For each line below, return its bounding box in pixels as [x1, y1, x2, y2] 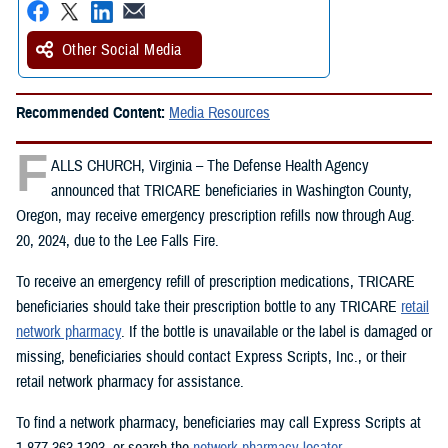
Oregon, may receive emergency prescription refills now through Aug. [16, 205, 415, 226]
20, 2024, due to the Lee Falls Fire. [16, 230, 219, 251]
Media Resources [169, 102, 270, 123]
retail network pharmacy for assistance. [16, 371, 244, 392]
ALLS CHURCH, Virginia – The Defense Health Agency [51, 155, 369, 176]
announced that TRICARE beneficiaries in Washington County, [51, 180, 412, 201]
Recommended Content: [16, 102, 169, 123]
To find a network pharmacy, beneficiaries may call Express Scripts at [16, 412, 421, 433]
